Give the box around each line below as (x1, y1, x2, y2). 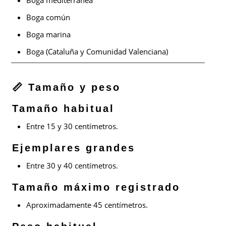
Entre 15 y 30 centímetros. (26, 121, 119, 131)
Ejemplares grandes (12, 142, 136, 153)
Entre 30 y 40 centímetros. (26, 160, 119, 171)
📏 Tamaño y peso (12, 81, 121, 93)
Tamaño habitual (12, 102, 115, 114)
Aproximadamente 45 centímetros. (26, 199, 148, 210)
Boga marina (26, 29, 71, 39)
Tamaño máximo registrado (12, 181, 181, 193)
